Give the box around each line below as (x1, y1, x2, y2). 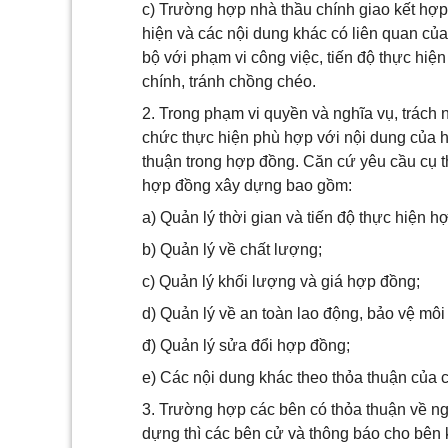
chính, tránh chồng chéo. (142, 73, 316, 90)
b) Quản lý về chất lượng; (142, 241, 322, 258)
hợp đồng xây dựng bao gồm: (142, 177, 352, 194)
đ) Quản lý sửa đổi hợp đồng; (142, 337, 350, 354)
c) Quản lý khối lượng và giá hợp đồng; (142, 273, 420, 290)
